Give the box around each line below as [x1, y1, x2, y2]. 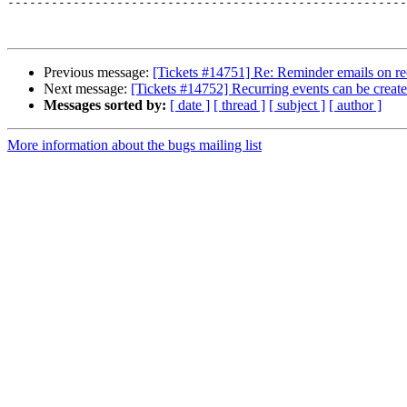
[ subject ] [269, 97, 325, 114]
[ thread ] [213, 97, 265, 114]
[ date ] [170, 97, 210, 114]
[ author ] [329, 97, 382, 114]
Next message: [44, 81, 131, 97]
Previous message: [44, 65, 153, 81]
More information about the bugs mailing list [7, 137, 262, 154]
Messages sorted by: [44, 97, 166, 114]
